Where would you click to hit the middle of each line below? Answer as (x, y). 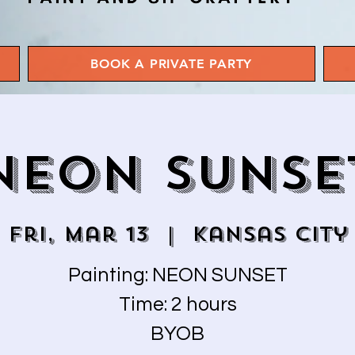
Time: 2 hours (177, 304)
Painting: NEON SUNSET (177, 275)
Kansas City (269, 234)
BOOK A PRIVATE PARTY (172, 64)
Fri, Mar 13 (78, 234)
